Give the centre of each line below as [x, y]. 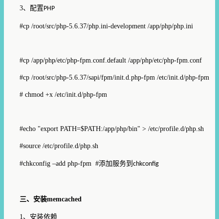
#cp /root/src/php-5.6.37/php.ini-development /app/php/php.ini [106, 26]
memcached [64, 199]
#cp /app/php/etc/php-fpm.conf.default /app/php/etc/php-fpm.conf [111, 60]
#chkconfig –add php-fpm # [59, 163]
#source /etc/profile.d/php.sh [59, 146]
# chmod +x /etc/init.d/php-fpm [63, 94]
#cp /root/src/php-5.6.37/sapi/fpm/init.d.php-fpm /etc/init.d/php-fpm [114, 77]
